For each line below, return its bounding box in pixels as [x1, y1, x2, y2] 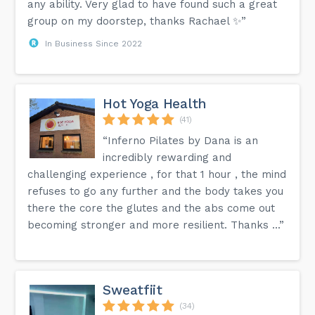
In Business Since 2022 [45, 38, 143, 49]
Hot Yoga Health [103, 95, 207, 112]
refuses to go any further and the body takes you [27, 184, 284, 198]
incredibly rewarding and [103, 150, 232, 164]
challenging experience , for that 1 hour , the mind [27, 167, 287, 181]
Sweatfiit [103, 281, 162, 298]
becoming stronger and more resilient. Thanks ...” [27, 218, 285, 231]
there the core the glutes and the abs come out [27, 201, 276, 214]
